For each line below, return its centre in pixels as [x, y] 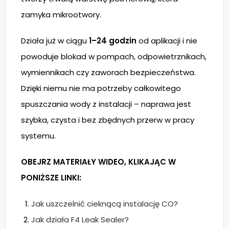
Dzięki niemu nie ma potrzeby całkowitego [101, 88]
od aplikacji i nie [167, 41]
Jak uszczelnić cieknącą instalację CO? [105, 204]
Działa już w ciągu [55, 41]
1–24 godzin [113, 41]
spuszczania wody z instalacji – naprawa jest [106, 104]
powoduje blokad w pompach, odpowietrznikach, [114, 57]
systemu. [38, 136]
